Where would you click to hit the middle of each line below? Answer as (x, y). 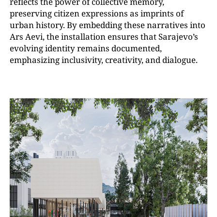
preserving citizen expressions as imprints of (97, 13)
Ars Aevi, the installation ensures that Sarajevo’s (104, 37)
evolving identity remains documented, (86, 48)
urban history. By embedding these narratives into (108, 25)
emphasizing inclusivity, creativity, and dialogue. (104, 60)
